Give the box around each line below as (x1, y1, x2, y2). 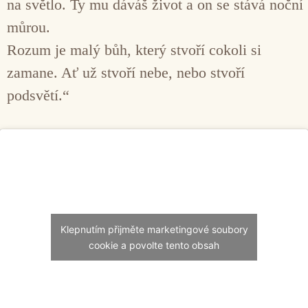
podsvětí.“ (7, 86, 69, 104)
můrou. (7, 18, 50, 36)
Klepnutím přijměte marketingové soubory (60, 223, 248, 236)
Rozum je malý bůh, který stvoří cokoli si (7, 41, 261, 58)
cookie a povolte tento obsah (89, 239, 219, 252)
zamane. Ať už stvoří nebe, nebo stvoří (7, 63, 245, 81)
